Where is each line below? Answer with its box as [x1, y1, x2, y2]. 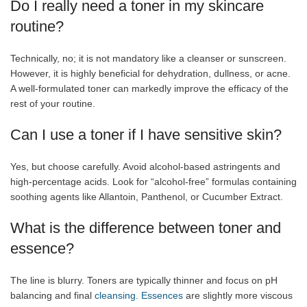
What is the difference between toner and [10, 219, 281, 236]
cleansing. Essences [95, 289, 183, 301]
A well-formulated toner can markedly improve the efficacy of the [10, 82, 288, 94]
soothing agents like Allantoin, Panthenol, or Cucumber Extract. [10, 191, 283, 202]
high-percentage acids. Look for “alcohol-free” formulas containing [10, 175, 297, 187]
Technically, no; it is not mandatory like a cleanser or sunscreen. [10, 52, 286, 64]
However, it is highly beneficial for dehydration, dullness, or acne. [10, 67, 291, 79]
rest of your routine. [10, 97, 95, 109]
